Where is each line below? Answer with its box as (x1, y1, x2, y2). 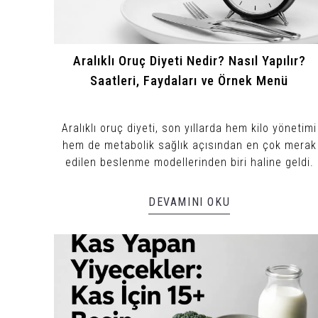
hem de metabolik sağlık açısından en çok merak (62, 138, 317, 152)
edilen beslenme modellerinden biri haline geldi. (65, 155, 314, 169)
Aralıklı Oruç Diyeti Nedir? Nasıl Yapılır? (72, 53, 306, 69)
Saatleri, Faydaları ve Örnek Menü (90, 72, 289, 89)
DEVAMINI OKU (148, 194, 231, 209)
